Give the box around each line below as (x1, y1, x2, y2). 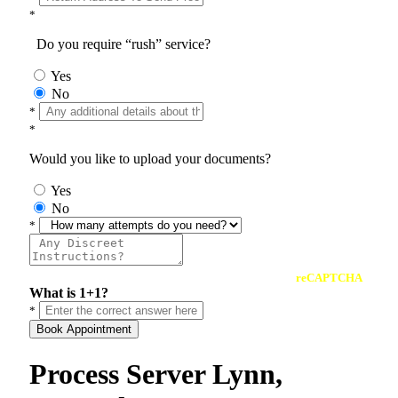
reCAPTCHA (296, 271, 362, 285)
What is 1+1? (29, 285, 108, 301)
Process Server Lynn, (29, 357, 283, 390)
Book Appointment (36, 322, 131, 337)
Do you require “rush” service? (29, 36, 211, 52)
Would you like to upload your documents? (29, 151, 271, 167)
